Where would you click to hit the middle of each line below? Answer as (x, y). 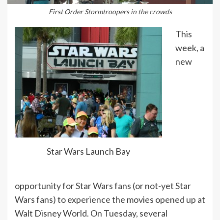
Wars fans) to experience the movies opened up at (110, 199)
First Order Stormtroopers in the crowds (110, 11)
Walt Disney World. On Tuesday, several (91, 213)
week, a (190, 47)
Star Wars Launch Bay (88, 151)
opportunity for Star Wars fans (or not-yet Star (103, 185)
